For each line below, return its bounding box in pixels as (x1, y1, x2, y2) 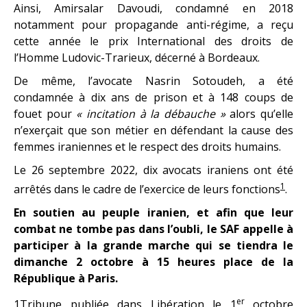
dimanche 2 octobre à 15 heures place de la (14, 254, 293, 270)
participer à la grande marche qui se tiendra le (14, 238, 293, 254)
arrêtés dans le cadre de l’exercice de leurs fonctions (14, 182, 280, 197)
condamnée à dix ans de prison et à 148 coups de (14, 89, 293, 105)
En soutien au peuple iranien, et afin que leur (14, 205, 293, 221)
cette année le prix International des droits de (14, 33, 293, 49)
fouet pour (14, 106, 77, 121)
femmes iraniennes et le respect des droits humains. (14, 138, 281, 154)
